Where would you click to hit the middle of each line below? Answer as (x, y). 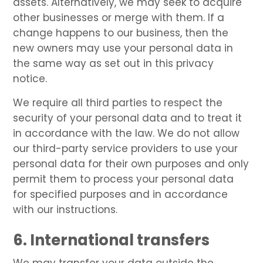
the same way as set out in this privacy (114, 63)
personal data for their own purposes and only (131, 163)
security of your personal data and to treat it (128, 118)
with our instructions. (65, 209)
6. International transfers (112, 240)
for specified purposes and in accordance (121, 194)
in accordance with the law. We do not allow (127, 133)
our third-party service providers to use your (126, 148)
